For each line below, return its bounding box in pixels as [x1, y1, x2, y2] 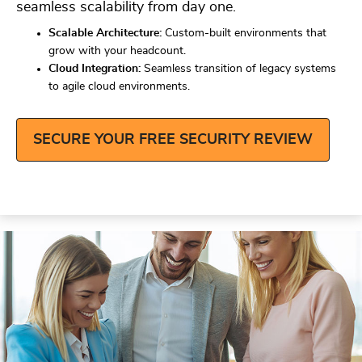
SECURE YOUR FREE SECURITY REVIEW [33, 133, 313, 147]
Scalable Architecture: [48, 27, 162, 39]
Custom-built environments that [162, 27, 326, 39]
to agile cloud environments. [48, 81, 190, 92]
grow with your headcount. [48, 45, 186, 57]
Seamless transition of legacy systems [141, 63, 336, 74]
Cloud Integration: [48, 63, 141, 74]
